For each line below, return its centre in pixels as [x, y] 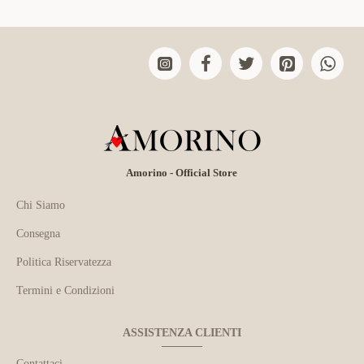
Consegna [38, 234]
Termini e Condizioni [65, 290]
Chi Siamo [41, 205]
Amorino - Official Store [182, 173]
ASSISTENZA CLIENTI [182, 333]
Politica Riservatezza [64, 262]
